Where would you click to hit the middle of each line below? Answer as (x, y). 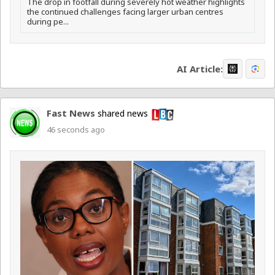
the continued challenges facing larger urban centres (125, 12)
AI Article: (200, 68)
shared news (123, 114)
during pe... (48, 22)
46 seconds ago (76, 129)
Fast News (71, 113)
